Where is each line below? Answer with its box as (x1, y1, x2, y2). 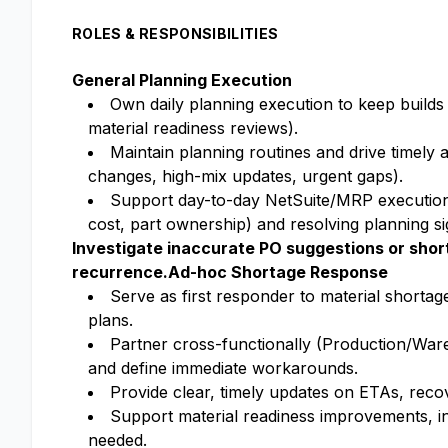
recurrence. (72, 262, 168, 282)
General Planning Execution (72, 70, 292, 90)
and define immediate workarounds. (88, 358, 358, 378)
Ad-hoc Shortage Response (168, 262, 388, 282)
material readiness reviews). (88, 118, 298, 138)
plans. (88, 310, 133, 330)
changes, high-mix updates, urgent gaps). (88, 166, 403, 186)
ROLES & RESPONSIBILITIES (72, 25, 279, 42)
